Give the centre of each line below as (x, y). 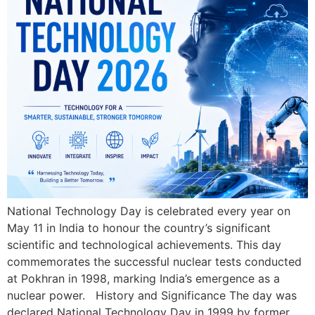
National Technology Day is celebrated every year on (149, 211)
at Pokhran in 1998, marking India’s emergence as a (143, 278)
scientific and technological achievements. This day (144, 245)
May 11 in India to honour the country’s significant (139, 228)
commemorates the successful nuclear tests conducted (154, 262)
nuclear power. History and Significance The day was (152, 295)
